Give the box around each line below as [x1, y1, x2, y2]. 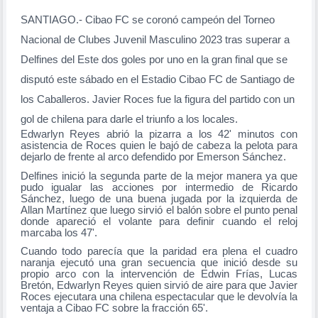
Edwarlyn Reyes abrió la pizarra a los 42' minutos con [20, 128, 298, 140]
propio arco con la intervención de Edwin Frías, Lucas [20, 268, 298, 280]
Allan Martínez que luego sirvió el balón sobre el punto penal [20, 204, 298, 216]
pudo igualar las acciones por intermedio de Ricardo [20, 181, 298, 193]
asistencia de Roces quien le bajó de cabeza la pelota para [20, 140, 298, 151]
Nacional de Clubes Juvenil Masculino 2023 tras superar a [20, 34, 290, 45]
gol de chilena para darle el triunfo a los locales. [20, 114, 238, 125]
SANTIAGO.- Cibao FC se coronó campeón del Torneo [20, 14, 275, 26]
